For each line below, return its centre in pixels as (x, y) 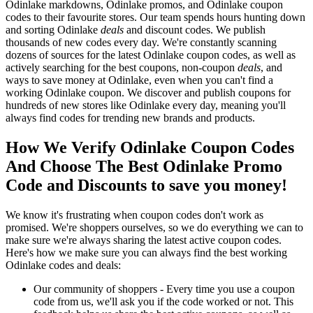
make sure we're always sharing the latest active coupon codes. (144, 240)
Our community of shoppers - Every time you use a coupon (164, 289)
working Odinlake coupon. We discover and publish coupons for (148, 93)
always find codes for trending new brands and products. (130, 118)
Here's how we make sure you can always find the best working (146, 253)
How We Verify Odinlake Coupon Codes (150, 148)
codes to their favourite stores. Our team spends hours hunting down (155, 17)
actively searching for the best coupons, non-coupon (122, 68)
